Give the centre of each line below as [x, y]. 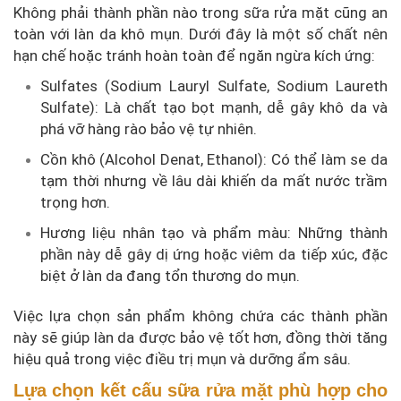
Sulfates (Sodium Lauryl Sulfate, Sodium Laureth [214, 86]
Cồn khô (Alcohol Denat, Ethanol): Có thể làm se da [214, 160]
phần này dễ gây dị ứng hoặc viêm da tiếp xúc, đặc [214, 255]
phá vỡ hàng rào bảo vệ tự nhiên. [149, 129]
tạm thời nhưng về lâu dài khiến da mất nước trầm [214, 181]
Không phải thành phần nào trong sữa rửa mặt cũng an [200, 13]
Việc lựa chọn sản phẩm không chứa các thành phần [200, 316]
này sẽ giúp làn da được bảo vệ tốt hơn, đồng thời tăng [200, 338]
